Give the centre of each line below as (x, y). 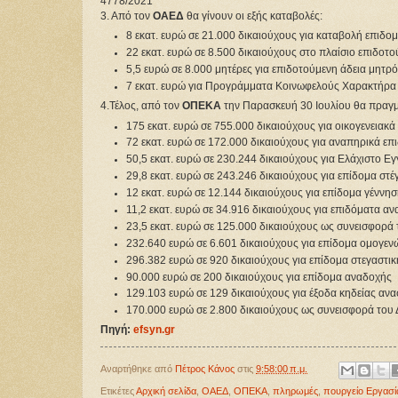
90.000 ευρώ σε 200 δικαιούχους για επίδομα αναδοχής (259, 277)
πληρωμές (295, 390)
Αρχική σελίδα (166, 390)
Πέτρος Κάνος (205, 369)
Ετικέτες (118, 390)
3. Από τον (127, 16)
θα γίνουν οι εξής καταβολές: (253, 16)
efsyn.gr (154, 330)
